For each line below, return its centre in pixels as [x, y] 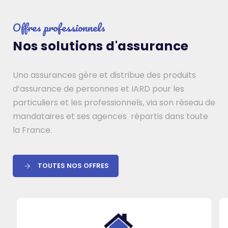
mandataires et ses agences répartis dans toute [110, 116]
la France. [32, 130]
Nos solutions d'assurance [101, 46]
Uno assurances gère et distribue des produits [104, 75]
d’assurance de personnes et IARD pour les [98, 89]
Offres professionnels [59, 27]
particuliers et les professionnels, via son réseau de [114, 102]
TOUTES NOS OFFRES [73, 165]
